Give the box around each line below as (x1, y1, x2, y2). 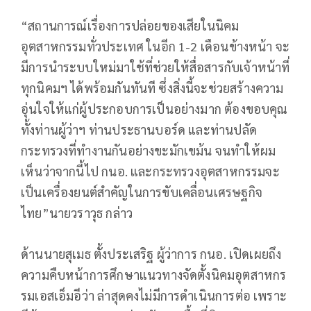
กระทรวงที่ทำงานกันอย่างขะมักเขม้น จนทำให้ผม (21, 142, 276, 158)
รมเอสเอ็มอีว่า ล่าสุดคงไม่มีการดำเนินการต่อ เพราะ (21, 287, 287, 303)
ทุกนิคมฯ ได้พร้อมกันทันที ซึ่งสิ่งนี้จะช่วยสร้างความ (21, 79, 284, 96)
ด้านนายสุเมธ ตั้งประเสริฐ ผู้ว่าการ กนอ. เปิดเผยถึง (21, 245, 282, 262)
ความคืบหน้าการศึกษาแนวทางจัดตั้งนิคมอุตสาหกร (21, 266, 287, 283)
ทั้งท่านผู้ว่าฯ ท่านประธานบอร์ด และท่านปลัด (21, 121, 257, 137)
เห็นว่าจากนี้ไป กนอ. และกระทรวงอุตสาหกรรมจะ (21, 162, 280, 179)
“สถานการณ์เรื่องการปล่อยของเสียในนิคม (21, 17, 239, 33)
